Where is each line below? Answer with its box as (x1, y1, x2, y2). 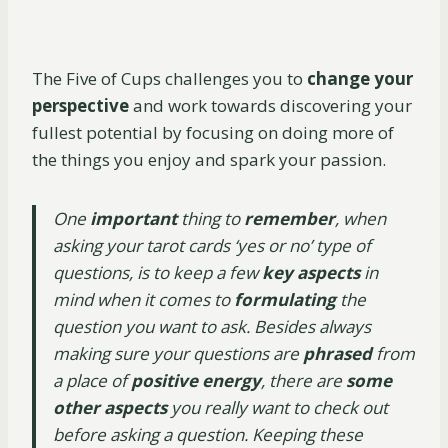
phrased (303, 342, 372, 366)
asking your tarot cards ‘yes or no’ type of (53, 234, 371, 258)
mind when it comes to (53, 288, 234, 312)
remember (244, 207, 335, 231)
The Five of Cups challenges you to (32, 67, 307, 91)
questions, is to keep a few (53, 261, 262, 285)
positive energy (131, 369, 261, 393)
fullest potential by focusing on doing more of (32, 121, 394, 145)
